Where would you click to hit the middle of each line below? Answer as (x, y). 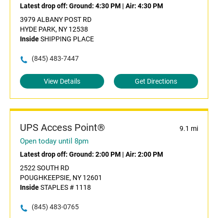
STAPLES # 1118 (65, 188)
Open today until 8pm (54, 141)
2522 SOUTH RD (45, 168)
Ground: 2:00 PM (95, 154)
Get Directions (156, 82)
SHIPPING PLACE (66, 39)
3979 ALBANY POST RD (56, 20)
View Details (62, 82)
